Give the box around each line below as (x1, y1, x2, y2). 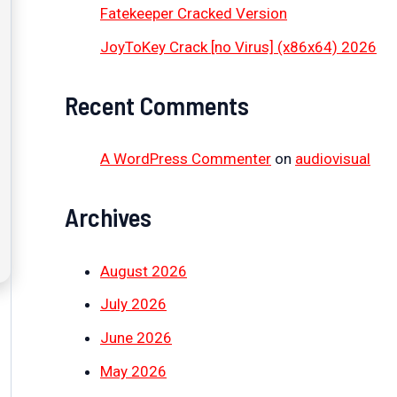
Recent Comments (65, 90, 249, 121)
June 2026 (100, 329, 172, 347)
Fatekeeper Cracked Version (100, 4, 287, 23)
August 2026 (100, 261, 187, 280)
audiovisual (295, 150, 370, 168)
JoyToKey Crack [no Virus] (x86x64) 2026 (100, 38, 377, 57)
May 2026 (100, 362, 167, 380)
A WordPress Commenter (100, 150, 271, 168)
